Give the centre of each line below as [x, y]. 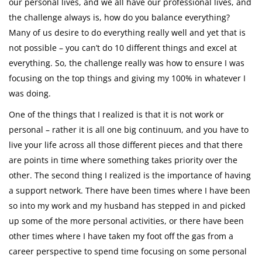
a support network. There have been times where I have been [130, 191]
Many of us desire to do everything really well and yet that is [127, 33]
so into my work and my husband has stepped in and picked [127, 206]
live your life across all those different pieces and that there [126, 145]
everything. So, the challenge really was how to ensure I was [127, 63]
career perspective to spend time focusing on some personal [128, 251]
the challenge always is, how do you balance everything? [119, 18]
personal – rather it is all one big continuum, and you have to [129, 130]
